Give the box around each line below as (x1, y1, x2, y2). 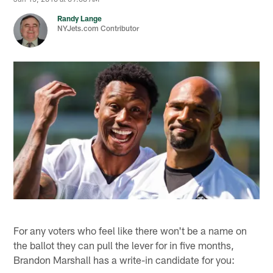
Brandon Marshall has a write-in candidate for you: (13, 253, 235, 266)
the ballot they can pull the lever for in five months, (13, 238, 235, 251)
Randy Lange (57, 14, 102, 23)
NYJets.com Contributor (57, 24, 140, 33)
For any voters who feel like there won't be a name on (13, 224, 247, 236)
